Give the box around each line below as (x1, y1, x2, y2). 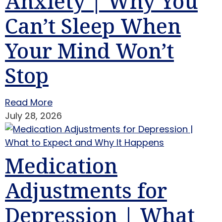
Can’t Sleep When (5, 11, 181, 40)
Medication (5, 151, 117, 179)
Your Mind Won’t (5, 36, 174, 64)
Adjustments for (5, 175, 167, 204)
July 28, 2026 (5, 109, 62, 122)
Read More (5, 96, 53, 109)
